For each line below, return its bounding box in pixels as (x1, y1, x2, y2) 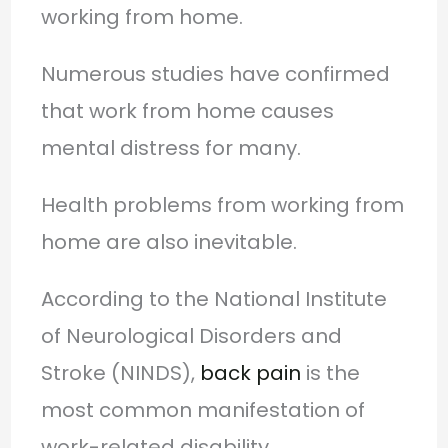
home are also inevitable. (40, 227, 297, 256)
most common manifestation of (40, 395, 365, 424)
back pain (199, 358, 301, 387)
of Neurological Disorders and (40, 321, 342, 350)
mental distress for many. (40, 133, 301, 162)
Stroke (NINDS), (40, 358, 200, 387)
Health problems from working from (40, 190, 404, 219)
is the (300, 358, 360, 387)
